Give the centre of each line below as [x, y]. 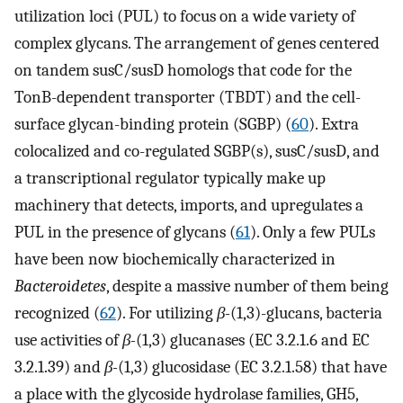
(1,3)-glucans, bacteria [306, 313]
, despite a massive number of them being [247, 286]
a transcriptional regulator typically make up [170, 178]
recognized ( [57, 313]
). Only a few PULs [313, 232]
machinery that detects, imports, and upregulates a [189, 205]
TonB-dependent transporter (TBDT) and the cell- [188, 97]
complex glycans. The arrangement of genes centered [197, 43]
